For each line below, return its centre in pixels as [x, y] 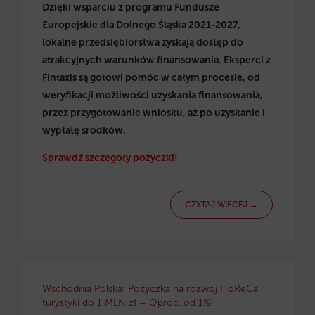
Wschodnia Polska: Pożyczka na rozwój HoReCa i [153, 289]
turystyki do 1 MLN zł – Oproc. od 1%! [128, 303]
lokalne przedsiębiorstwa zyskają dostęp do [143, 43]
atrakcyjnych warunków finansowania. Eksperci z [156, 60]
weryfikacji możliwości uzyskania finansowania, [153, 95]
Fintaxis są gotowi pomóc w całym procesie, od [151, 78]
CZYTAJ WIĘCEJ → [221, 205]
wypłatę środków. [84, 130]
